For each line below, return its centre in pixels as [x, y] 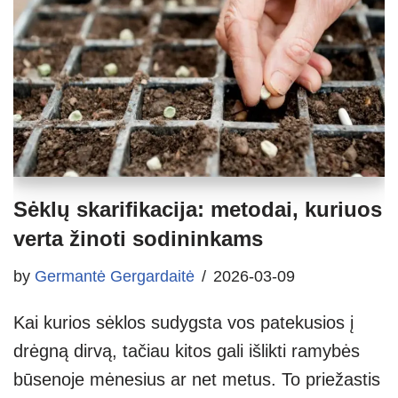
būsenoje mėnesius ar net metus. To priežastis [197, 379]
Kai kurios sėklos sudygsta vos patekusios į [183, 322]
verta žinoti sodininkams [138, 238]
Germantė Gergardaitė [115, 276]
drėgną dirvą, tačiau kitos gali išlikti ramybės [187, 350]
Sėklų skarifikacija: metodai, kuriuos [198, 209]
